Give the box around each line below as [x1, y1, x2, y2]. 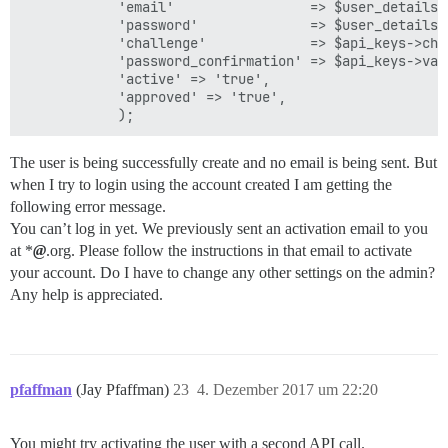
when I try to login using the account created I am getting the [10, 175, 392, 193]
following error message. [10, 197, 166, 215]
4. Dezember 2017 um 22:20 [197, 380, 378, 398]
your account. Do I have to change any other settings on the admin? [10, 263, 435, 281]
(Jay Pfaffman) [76, 380, 173, 398]
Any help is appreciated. [10, 285, 163, 303]
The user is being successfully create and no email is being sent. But [10, 153, 437, 171]
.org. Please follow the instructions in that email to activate [46, 241, 412, 259]
